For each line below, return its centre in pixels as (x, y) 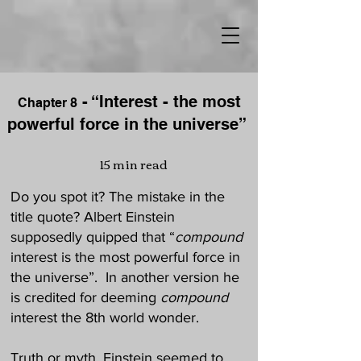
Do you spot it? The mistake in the (118, 197)
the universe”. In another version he (125, 277)
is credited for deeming (85, 297)
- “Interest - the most (159, 102)
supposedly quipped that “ (93, 237)
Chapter (42, 103)
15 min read (129, 164)
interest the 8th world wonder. (109, 317)
